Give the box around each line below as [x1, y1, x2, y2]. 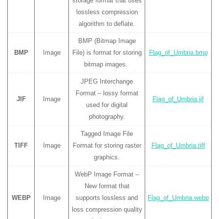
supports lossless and [76, 194, 138, 201]
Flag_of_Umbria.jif [153, 95, 204, 103]
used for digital [86, 101, 128, 109]
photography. [88, 113, 125, 120]
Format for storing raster [72, 142, 141, 149]
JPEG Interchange [81, 78, 133, 85]
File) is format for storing [72, 49, 142, 56]
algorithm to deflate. [79, 20, 135, 27]
